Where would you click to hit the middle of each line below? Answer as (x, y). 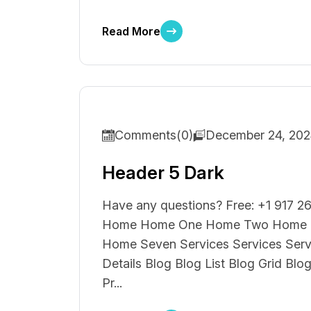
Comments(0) (154, 135)
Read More (131, 31)
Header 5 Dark (163, 173)
